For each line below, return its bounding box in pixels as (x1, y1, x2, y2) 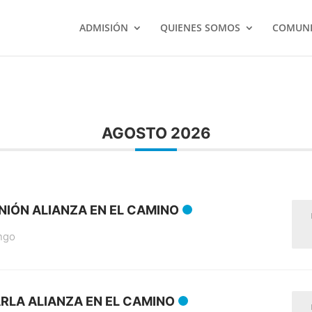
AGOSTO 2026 (101, 124, 211, 142)
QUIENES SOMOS (159, 21, 240, 34)
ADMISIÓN (79, 21, 128, 34)
